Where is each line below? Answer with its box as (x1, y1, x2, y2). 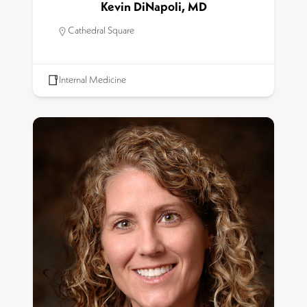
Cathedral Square (68, 26, 134, 36)
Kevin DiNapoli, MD (100, 1, 207, 14)
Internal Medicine (59, 75, 126, 86)
